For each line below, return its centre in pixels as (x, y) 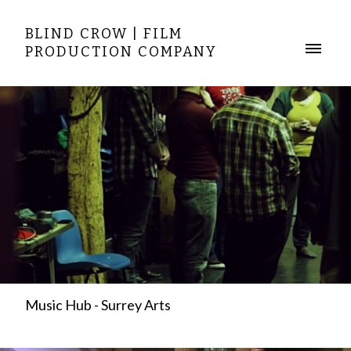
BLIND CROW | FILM (104, 34)
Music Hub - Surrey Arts (98, 305)
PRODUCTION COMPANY (121, 52)
